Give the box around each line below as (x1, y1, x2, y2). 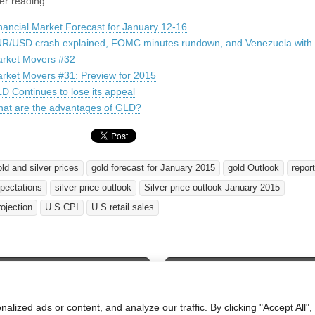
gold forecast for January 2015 (91, 162, 215, 173)
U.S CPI (45, 202, 79, 212)
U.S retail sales (91, 202, 154, 212)
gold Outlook (228, 162, 279, 173)
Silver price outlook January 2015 (144, 182, 280, 193)
